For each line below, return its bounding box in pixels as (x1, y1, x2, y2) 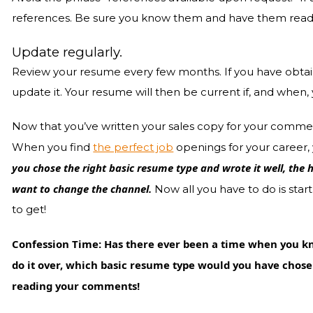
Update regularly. (12, 44, 123, 60)
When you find (12, 141, 94, 154)
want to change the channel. (12, 182, 152, 196)
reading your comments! (12, 279, 140, 293)
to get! (12, 203, 47, 216)
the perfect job (93, 141, 174, 154)
